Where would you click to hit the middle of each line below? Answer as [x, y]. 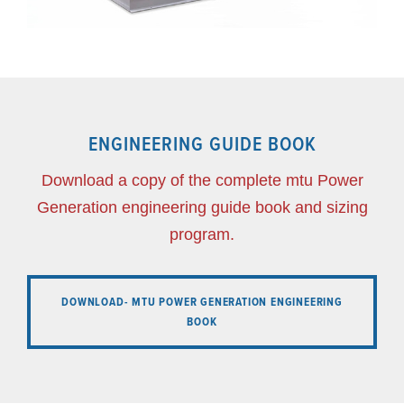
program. [202, 234]
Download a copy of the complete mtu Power [202, 180]
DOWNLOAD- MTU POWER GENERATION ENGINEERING [202, 301]
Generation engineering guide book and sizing [202, 207]
